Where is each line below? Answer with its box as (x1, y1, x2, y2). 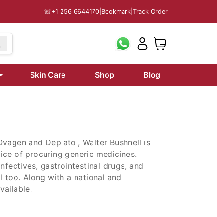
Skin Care (30, 70, 66, 79)
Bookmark (101, 7, 131, 15)
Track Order (133, 7, 168, 15)
